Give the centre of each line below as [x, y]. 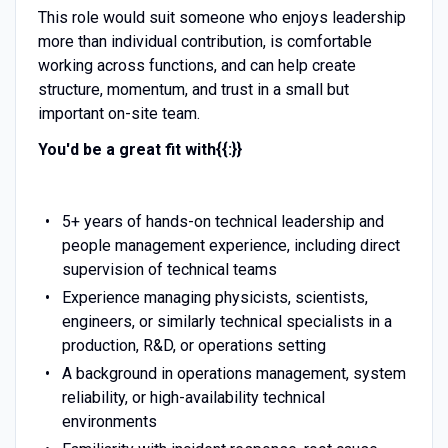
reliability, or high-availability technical [193, 397]
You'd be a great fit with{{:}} [139, 149]
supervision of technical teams [169, 269]
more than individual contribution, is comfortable [204, 41]
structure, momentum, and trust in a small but [193, 89]
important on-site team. [118, 113]
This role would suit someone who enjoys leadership [221, 17]
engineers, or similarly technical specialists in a [226, 321]
